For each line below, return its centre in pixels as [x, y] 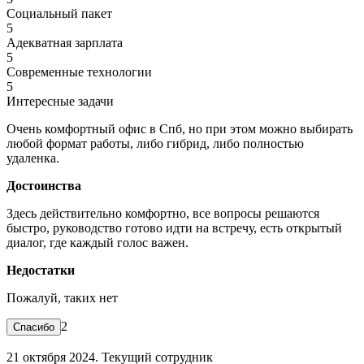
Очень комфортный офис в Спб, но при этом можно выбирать [180, 128]
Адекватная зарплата [65, 42]
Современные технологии [79, 71]
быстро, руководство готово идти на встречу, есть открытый [174, 227]
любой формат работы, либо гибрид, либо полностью [155, 143]
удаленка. [33, 158]
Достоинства [44, 185]
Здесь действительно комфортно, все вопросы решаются [163, 213]
